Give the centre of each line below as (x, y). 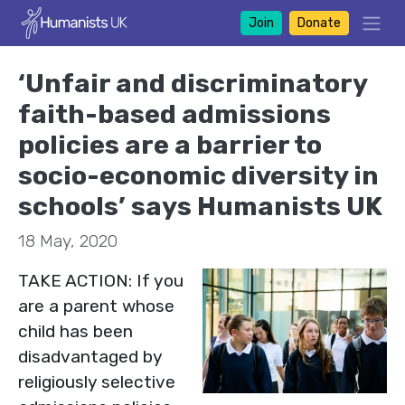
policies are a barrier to (170, 144)
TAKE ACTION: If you (101, 280)
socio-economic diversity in (198, 175)
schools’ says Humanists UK (200, 206)
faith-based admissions (174, 113)
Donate (319, 23)
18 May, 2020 (68, 240)
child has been (75, 331)
